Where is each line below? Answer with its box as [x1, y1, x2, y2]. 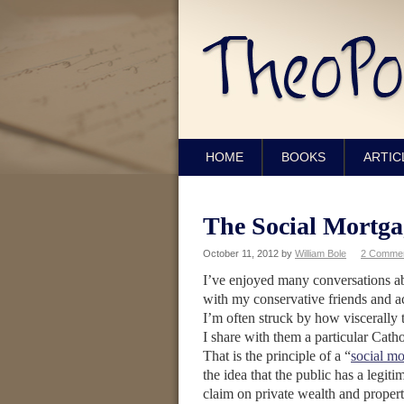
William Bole [295, 248, 346, 259]
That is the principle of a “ [203, 348, 351, 363]
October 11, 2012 [203, 248, 279, 259]
